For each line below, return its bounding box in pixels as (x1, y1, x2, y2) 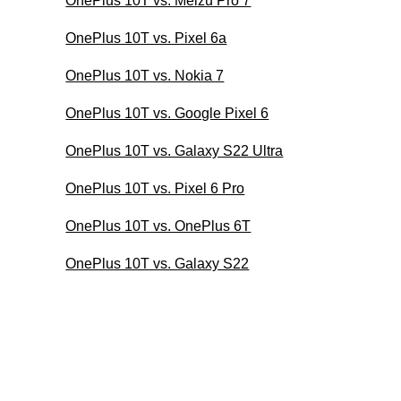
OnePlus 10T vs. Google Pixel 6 (65, 105, 269, 121)
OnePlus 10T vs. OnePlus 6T (65, 218, 252, 234)
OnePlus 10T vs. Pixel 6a (65, 30, 227, 46)
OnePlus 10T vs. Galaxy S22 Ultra (65, 142, 284, 158)
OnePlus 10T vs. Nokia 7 (65, 67, 225, 83)
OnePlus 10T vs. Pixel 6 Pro (65, 180, 245, 196)
